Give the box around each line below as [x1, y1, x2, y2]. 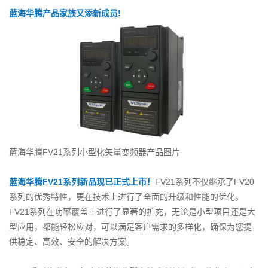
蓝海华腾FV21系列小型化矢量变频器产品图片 [9, 147, 180, 157]
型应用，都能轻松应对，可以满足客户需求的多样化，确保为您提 [9, 222, 252, 232]
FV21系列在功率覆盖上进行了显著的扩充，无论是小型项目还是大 [9, 207, 255, 217]
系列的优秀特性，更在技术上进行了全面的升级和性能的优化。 [9, 192, 243, 202]
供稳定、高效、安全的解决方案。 [9, 237, 135, 247]
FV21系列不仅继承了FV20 [155, 177, 254, 187]
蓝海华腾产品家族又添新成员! [9, 8, 121, 18]
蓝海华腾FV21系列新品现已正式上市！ [9, 177, 155, 187]
